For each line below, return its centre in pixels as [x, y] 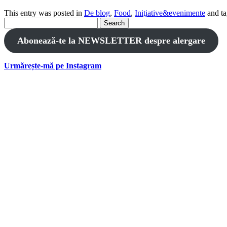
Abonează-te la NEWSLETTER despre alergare [111, 40]
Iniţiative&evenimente [170, 13]
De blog [97, 13]
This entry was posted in [44, 13]
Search [14, 21]
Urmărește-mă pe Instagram [53, 65]
